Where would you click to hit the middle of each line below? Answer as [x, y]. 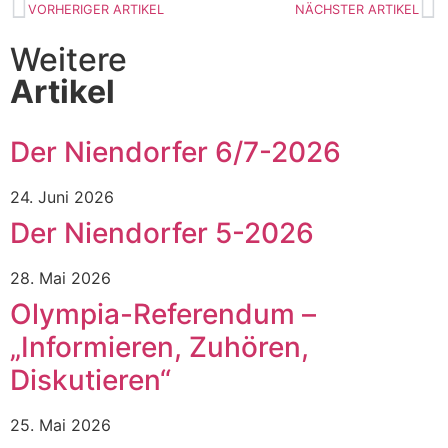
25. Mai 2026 [60, 425]
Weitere [68, 60]
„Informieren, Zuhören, [159, 347]
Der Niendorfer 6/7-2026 [175, 152]
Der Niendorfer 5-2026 [162, 233]
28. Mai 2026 [60, 278]
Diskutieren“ [90, 380]
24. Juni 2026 [62, 197]
